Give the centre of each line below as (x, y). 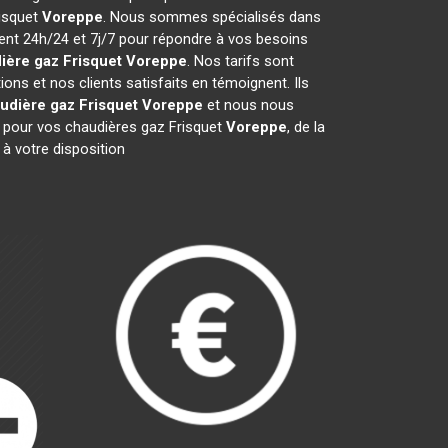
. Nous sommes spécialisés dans (211, 17)
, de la (305, 127)
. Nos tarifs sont (240, 61)
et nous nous (248, 105)
